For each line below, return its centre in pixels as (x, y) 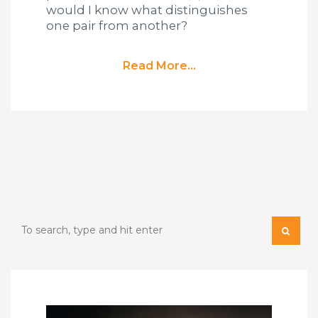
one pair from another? (117, 26)
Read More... (159, 65)
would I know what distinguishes (147, 10)
